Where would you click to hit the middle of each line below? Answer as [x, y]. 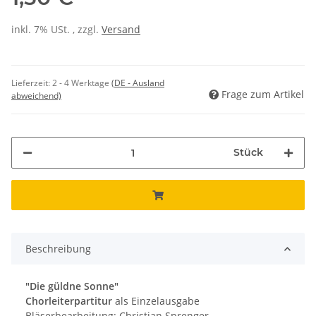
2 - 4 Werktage [82, 83]
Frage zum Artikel [263, 95]
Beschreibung [58, 249]
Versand [121, 30]
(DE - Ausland [138, 83]
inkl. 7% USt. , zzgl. [56, 30]
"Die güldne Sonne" [72, 286]
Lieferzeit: [32, 83]
